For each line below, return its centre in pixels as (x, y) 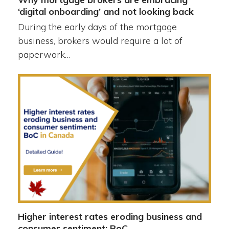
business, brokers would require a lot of (100, 40)
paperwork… (44, 54)
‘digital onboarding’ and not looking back (106, 11)
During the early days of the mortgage (97, 27)
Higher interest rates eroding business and (110, 216)
